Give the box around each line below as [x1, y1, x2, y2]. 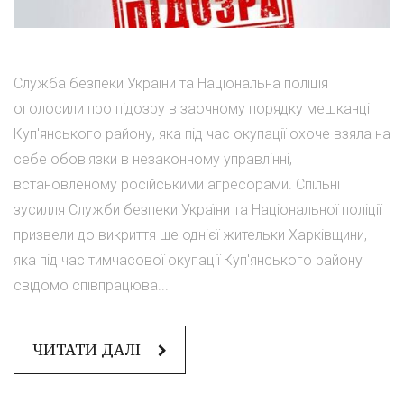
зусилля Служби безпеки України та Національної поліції [14, 201, 381, 219]
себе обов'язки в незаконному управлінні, [14, 151, 292, 169]
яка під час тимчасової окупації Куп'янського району [14, 252, 363, 270]
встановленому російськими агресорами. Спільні [14, 176, 340, 194]
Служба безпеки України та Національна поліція [14, 75, 328, 93]
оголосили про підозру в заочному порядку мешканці [14, 100, 370, 118]
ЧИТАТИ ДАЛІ [32, 340, 144, 361]
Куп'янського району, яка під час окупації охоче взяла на [14, 125, 390, 143]
